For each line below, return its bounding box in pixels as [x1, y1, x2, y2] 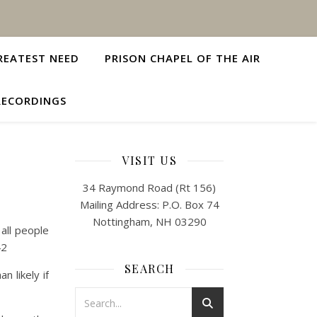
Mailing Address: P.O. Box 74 [79, 197, 219, 212]
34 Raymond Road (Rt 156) [83, 180, 216, 195]
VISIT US [122, 153, 177, 168]
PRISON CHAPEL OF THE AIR [105, 51, 260, 65]
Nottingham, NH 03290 [92, 214, 207, 229]
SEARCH [124, 261, 175, 276]
